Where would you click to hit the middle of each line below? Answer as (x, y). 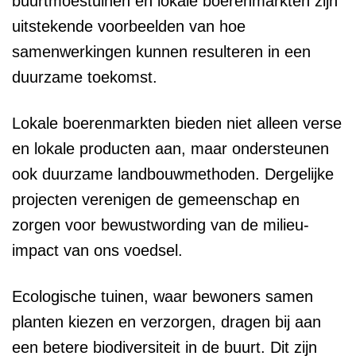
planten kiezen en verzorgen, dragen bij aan (166, 322)
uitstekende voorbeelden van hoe (129, 27)
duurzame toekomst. (85, 77)
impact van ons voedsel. (97, 251)
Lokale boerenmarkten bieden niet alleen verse (177, 124)
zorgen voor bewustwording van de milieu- (161, 225)
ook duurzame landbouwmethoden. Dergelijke (173, 174)
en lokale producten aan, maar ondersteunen (170, 149)
